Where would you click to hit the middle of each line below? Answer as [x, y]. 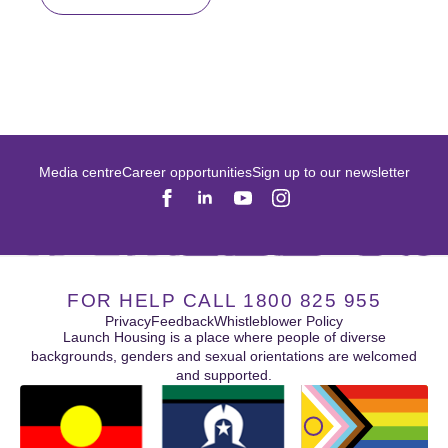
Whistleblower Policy [278, 320]
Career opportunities [186, 171]
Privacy [128, 320]
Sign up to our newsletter [330, 171]
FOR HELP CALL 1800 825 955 [224, 300]
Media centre [80, 171]
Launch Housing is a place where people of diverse [224, 336]
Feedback [182, 320]
